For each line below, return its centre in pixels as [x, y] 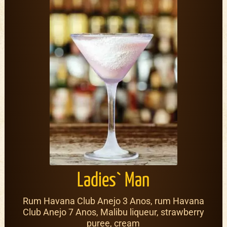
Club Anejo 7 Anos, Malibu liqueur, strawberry [113, 212]
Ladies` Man [113, 181]
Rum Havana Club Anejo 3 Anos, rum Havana [113, 201]
